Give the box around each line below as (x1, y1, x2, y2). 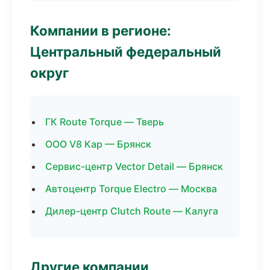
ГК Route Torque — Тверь (45, 116, 164, 128)
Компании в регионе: (30, 22, 171, 39)
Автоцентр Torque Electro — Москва (45, 183, 217, 195)
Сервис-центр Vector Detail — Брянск (45, 160, 223, 172)
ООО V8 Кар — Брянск (45, 138, 151, 150)
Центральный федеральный (30, 43, 221, 60)
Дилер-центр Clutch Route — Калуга (45, 205, 218, 217)
